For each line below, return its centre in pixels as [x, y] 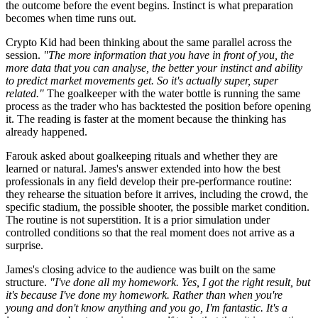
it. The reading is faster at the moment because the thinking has [146, 119]
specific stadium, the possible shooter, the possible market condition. [158, 207]
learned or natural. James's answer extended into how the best [143, 168]
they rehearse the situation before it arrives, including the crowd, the [157, 194]
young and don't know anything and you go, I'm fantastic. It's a [147, 307]
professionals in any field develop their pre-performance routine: [149, 181]
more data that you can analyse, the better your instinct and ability [154, 67]
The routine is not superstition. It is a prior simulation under [138, 219]
